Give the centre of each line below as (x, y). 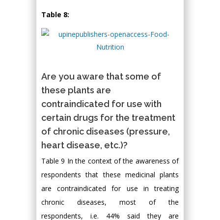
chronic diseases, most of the (110, 202)
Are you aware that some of (101, 77)
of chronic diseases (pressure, (106, 132)
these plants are (76, 90)
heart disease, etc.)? (84, 145)
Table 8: (55, 15)
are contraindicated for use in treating (110, 189)
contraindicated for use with (101, 104)
